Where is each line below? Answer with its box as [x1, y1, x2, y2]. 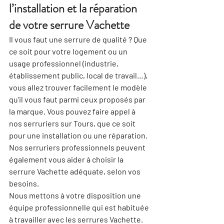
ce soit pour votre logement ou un [9, 46, 129, 56]
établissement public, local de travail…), [9, 70, 149, 80]
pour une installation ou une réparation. [9, 130, 149, 140]
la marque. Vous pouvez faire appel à [9, 106, 137, 116]
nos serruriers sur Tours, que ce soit [9, 118, 137, 128]
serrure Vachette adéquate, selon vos [9, 166, 142, 176]
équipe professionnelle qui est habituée [9, 202, 150, 212]
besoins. [9, 178, 39, 188]
